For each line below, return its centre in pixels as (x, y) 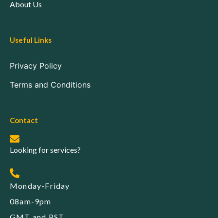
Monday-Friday (40, 186)
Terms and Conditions (50, 85)
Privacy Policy (36, 66)
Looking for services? (45, 150)
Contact (24, 120)
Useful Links (31, 40)
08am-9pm (31, 201)
